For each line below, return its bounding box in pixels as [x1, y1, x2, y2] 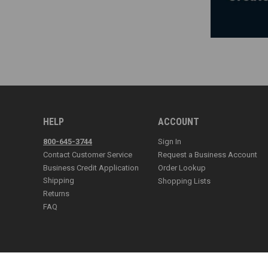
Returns [43, 189, 69, 199]
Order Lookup [158, 163, 206, 173]
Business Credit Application [43, 163, 139, 173]
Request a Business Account [158, 150, 257, 160]
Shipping [43, 176, 74, 185]
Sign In [158, 137, 181, 147]
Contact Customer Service [43, 150, 132, 160]
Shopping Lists [158, 176, 211, 186]
